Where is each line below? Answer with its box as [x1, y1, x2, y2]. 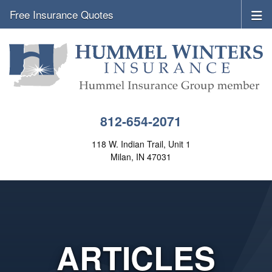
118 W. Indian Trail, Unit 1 [91, 138, 191, 151]
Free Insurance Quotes [10, 7, 114, 22]
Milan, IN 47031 [110, 151, 171, 163]
